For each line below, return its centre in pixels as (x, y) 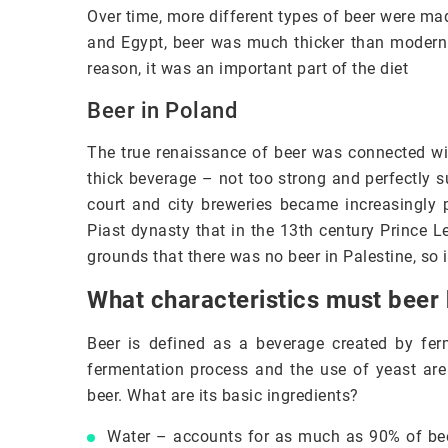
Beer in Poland (162, 110)
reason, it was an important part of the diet (247, 68)
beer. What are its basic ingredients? (223, 395)
